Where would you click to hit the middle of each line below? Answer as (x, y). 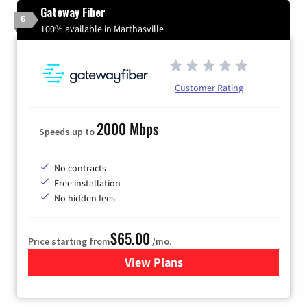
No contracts (80, 168)
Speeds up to (68, 132)
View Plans (153, 262)
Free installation (87, 183)
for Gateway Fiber (201, 262)
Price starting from (69, 242)
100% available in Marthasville (102, 28)
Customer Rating (209, 88)
